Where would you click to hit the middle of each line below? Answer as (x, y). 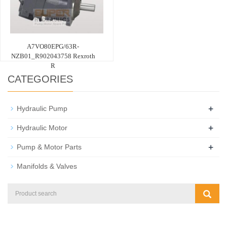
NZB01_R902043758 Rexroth (53, 56)
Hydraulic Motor (42, 127)
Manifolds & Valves (47, 166)
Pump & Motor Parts (49, 147)
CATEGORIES (40, 79)
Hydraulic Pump (42, 108)
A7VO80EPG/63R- (53, 46)
